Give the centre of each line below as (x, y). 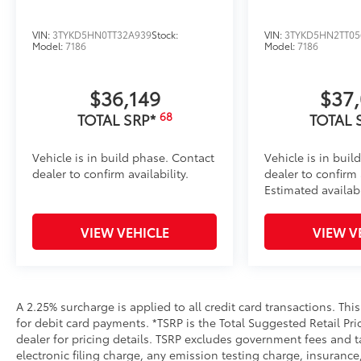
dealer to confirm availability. (110, 174)
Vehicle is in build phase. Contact (123, 158)
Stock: (165, 35)
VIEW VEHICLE (124, 232)
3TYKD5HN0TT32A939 (102, 35)
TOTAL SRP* (118, 120)
